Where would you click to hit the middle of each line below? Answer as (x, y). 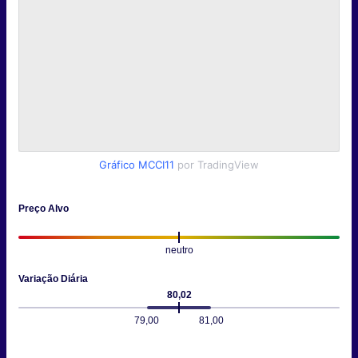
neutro (179, 251)
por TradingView (218, 165)
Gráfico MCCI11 (137, 165)
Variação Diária (53, 279)
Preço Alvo (44, 209)
